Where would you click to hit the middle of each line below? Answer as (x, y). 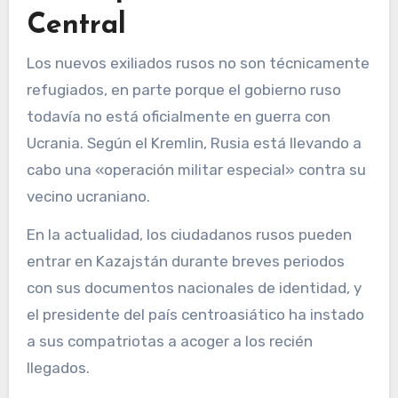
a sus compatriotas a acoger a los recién (169, 342)
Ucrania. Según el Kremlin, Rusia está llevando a (194, 143)
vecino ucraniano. (88, 197)
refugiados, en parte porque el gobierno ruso (183, 90)
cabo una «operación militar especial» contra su (196, 170)
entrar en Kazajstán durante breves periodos (185, 262)
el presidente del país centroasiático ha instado (195, 315)
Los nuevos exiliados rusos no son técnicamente (198, 64)
